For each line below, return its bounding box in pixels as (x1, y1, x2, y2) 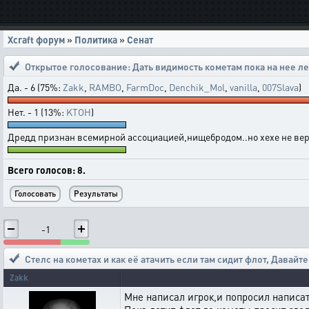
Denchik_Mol (169, 81, 225, 93)
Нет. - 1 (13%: (8, 106, 66, 118)
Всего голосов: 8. (8, 163, 86, 176)
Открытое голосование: (25, 60, 132, 72)
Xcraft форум (8, 33, 65, 46)
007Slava (262, 81, 299, 93)
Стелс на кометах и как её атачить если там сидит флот (25, 252, 266, 265)
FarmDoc (126, 81, 164, 93)
